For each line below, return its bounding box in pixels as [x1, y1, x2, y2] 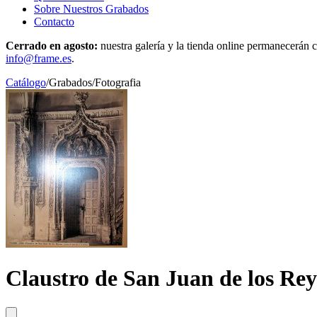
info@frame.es [6, 52, 71, 64]
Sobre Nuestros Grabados [34, 3, 149, 15]
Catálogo [6, 76, 46, 88]
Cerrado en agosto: [6, 40, 98, 52]
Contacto [34, 16, 74, 28]
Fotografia [95, 76, 141, 88]
